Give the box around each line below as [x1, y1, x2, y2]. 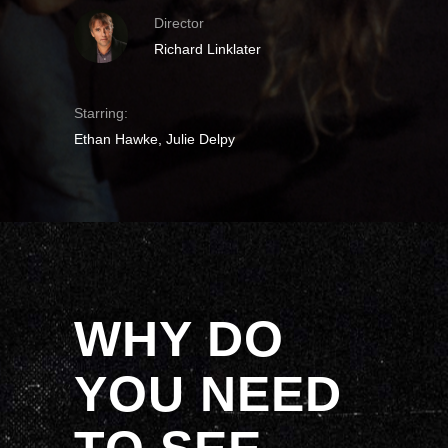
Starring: [74, 105, 128, 121]
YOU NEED [74, 366, 342, 422]
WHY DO [74, 311, 284, 367]
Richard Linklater [154, 41, 261, 57]
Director [154, 15, 204, 31]
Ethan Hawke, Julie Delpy [74, 131, 235, 147]
